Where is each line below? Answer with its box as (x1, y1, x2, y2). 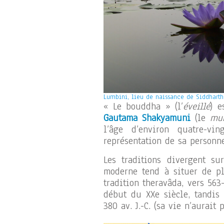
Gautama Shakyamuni (103, 111, 190, 124)
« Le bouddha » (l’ (103, 99, 183, 113)
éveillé (183, 99, 210, 113)
